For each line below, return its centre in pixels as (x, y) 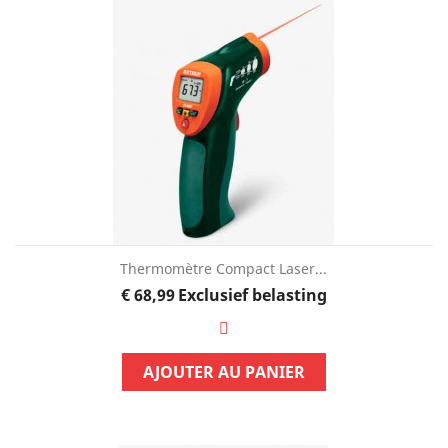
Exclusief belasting (253, 294)
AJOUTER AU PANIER (223, 371)
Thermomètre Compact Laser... (224, 268)
